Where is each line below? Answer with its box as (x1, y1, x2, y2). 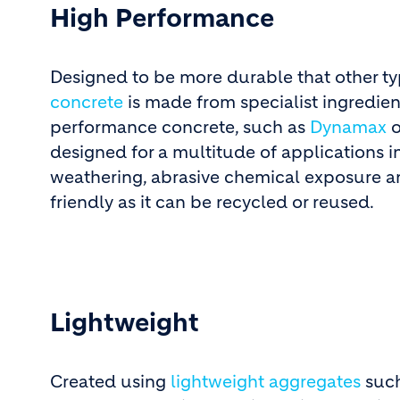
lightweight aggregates (171, 371, 361, 392)
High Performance (50, 3, 274, 34)
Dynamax (310, 117, 387, 137)
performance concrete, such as (50, 117, 310, 137)
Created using (50, 371, 171, 392)
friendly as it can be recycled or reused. (50, 192, 374, 212)
